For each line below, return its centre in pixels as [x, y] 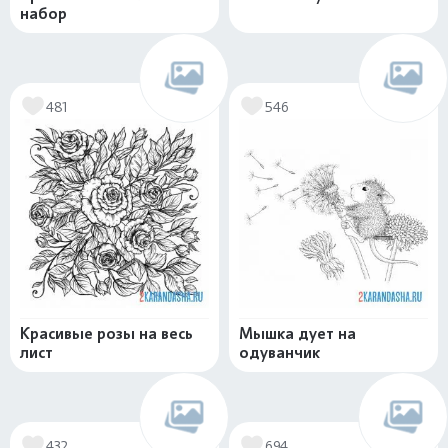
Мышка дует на [297, 334]
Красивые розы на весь [106, 334]
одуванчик [279, 353]
